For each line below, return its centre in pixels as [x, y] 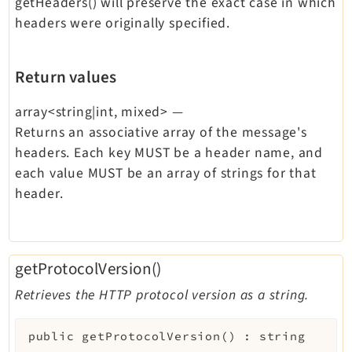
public [51, 337]
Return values [66, 77]
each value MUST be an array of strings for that [165, 173]
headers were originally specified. [122, 23]
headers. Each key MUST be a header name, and [169, 152]
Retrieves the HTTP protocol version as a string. [162, 295]
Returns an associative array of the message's [161, 132]
